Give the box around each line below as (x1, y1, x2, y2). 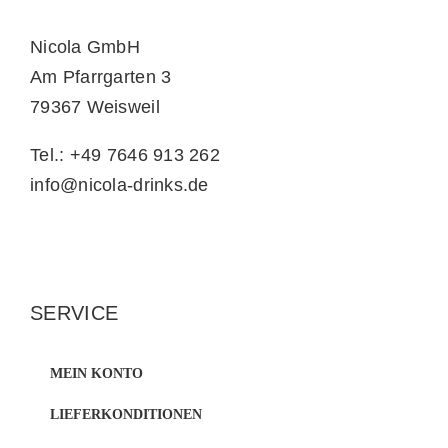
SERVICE (30, 302, 119, 325)
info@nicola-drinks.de (30, 175, 209, 196)
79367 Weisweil (30, 97, 160, 118)
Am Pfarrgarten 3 (30, 67, 172, 88)
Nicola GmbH (30, 37, 140, 58)
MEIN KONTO (50, 366, 143, 382)
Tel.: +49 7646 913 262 (30, 145, 220, 166)
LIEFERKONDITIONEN (50, 407, 202, 423)
